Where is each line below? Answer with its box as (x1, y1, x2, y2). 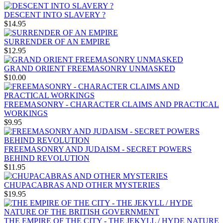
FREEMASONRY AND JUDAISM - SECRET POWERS (4, 145, 192, 154)
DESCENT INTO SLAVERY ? (4, 10, 106, 19)
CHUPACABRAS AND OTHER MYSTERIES (4, 181, 160, 190)
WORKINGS (4, 109, 48, 118)
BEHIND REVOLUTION (4, 154, 90, 163)
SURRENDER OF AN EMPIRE (4, 37, 110, 46)
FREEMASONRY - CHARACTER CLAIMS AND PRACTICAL (4, 100, 219, 109)
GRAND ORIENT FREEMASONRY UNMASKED (4, 64, 175, 73)
